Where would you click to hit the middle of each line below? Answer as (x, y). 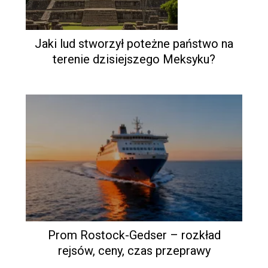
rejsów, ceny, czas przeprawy (134, 250)
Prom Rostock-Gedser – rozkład (134, 235)
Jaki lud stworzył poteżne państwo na (134, 43)
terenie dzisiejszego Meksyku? (134, 59)
